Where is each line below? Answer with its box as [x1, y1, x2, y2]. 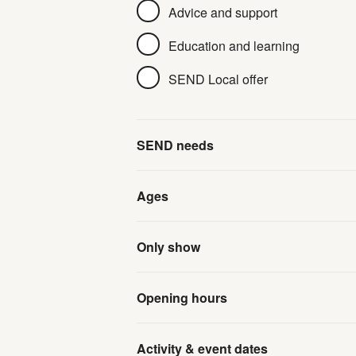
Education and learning [168, 36, 300, 55]
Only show [137, 238, 200, 256]
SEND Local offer [168, 69, 268, 88]
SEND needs [137, 136, 214, 154]
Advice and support [168, 2, 277, 21]
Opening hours [137, 288, 227, 307]
